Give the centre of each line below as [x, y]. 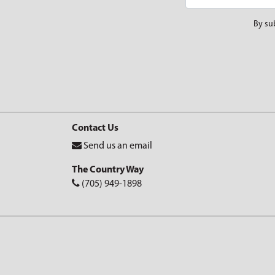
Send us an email [118, 146]
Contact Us [95, 128]
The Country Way [108, 170]
